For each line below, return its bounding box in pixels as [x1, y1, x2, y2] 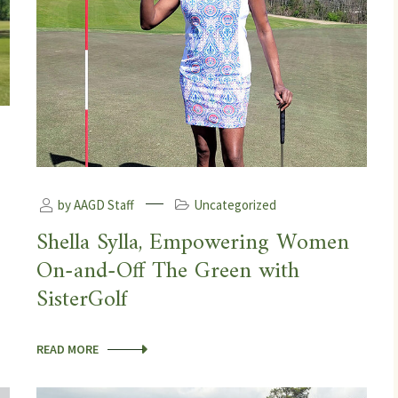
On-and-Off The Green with [36, 251, 299, 291]
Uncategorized [194, 195, 276, 213]
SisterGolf [36, 279, 128, 320]
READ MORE [36, 340, 99, 357]
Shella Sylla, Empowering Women [36, 222, 349, 263]
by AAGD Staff [55, 195, 134, 213]
